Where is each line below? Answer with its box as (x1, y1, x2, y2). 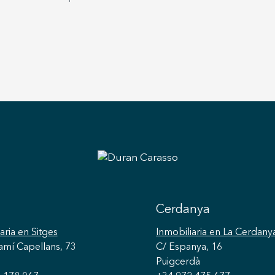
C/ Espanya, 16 (156, 242, 222, 252)
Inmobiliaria (156, 228, 207, 238)
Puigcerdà (156, 257, 200, 267)
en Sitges (15, 228, 58, 238)
